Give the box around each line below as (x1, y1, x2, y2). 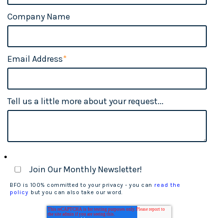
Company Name (7, 11, 70, 22)
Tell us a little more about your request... (7, 96, 163, 107)
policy (10, 189, 31, 196)
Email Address (7, 54, 63, 65)
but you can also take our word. (31, 189, 123, 196)
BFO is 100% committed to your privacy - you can (10, 182, 152, 189)
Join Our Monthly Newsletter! (29, 164, 142, 175)
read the (152, 182, 181, 189)
